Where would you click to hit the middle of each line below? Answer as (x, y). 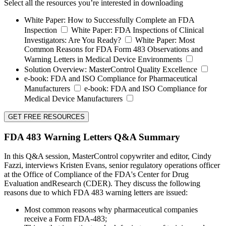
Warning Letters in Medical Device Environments (104, 59)
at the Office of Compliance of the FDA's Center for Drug (96, 175)
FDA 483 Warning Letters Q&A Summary (92, 137)
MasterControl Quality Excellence (143, 69)
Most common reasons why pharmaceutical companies (111, 210)
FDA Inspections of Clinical (158, 30)
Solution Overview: (55, 69)
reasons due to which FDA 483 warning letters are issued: (96, 193)
